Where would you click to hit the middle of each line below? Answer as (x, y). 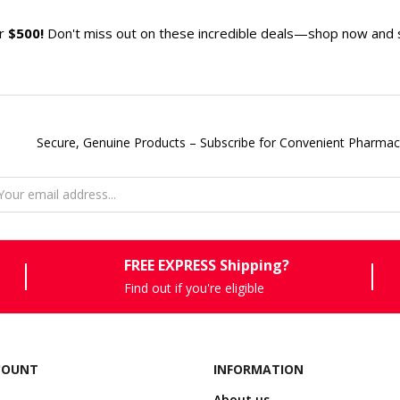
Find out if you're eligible (195, 287)
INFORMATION (258, 369)
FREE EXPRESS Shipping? (209, 265)
